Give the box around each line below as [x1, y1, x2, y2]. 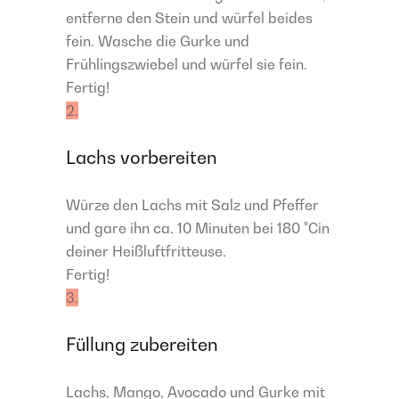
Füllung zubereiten [66, 334, 218, 355]
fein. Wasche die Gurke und [66, 32, 249, 50]
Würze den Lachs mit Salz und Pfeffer [66, 196, 319, 214]
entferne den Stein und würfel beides [66, 9, 313, 27]
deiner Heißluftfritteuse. [66, 242, 226, 260]
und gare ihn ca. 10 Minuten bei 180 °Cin [66, 219, 330, 237]
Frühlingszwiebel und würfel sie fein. [66, 55, 307, 73]
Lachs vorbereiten [66, 147, 217, 168]
